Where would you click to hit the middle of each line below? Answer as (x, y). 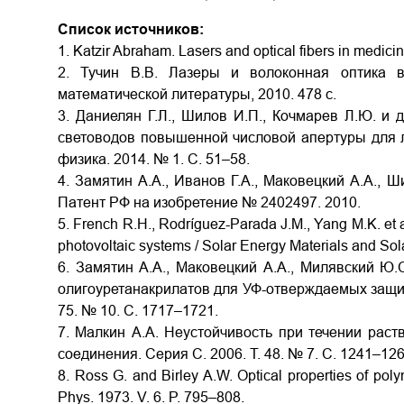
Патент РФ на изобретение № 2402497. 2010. (209, 202)
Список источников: (131, 29)
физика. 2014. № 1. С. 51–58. (154, 159)
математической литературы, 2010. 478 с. (197, 94)
